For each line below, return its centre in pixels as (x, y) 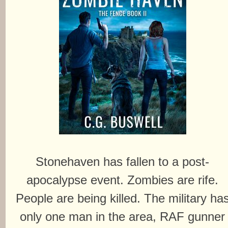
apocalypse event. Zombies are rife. (123, 180)
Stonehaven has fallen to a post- (123, 162)
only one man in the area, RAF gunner (123, 217)
